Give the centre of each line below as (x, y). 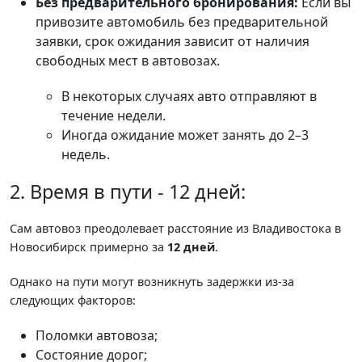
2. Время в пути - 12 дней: (128, 191)
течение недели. (114, 115)
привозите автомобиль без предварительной (182, 21)
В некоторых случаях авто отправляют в (189, 96)
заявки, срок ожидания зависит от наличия (173, 41)
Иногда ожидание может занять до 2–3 (185, 135)
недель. (86, 154)
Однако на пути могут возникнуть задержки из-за (152, 281)
